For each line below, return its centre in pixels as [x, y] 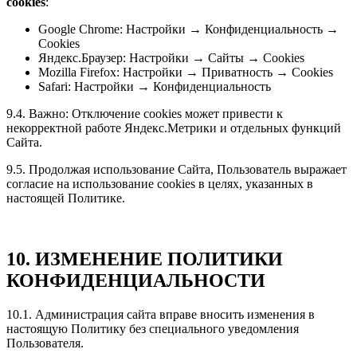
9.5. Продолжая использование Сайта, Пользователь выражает [177, 170]
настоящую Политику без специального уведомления [153, 329]
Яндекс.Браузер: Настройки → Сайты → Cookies [171, 58]
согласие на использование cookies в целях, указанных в [160, 184]
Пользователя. [45, 343]
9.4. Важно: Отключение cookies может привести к [145, 114]
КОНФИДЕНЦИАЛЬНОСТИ [136, 281]
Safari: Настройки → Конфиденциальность [155, 87]
